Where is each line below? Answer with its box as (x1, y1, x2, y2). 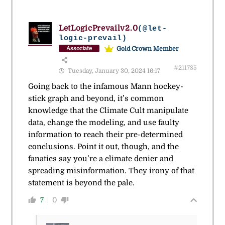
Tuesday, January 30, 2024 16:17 (66, 67, 160, 74)
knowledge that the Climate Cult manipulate (28, 105, 188, 115)
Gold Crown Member (116, 45, 179, 52)
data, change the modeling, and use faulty (28, 118, 179, 127)
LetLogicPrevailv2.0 (58, 23, 138, 33)
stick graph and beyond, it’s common (28, 93, 164, 103)
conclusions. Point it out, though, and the (28, 142, 179, 151)
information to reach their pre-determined (28, 130, 183, 139)
